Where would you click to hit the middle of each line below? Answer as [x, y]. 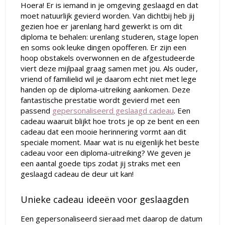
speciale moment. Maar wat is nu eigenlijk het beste [110, 142]
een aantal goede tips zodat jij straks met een [100, 163]
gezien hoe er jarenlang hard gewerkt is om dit [101, 26]
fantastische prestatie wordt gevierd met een [100, 100]
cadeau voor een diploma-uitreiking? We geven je [106, 153]
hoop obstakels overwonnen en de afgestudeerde [108, 58]
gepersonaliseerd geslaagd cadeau [113, 110]
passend [36, 110]
